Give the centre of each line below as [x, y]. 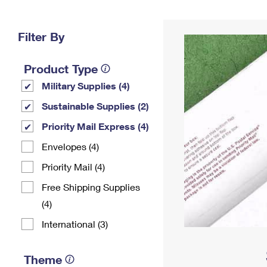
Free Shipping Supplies [91, 187]
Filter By [41, 36]
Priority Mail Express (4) [95, 126]
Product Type [61, 69]
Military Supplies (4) [86, 86]
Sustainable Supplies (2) [95, 106]
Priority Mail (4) [73, 167]
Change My [195, 16]
